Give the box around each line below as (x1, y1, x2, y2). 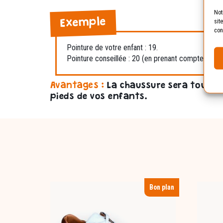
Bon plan (149, 183, 174, 192)
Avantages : (50, 82, 105, 91)
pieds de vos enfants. (50, 93, 148, 102)
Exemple (60, 17, 106, 29)
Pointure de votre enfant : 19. (66, 43, 158, 53)
